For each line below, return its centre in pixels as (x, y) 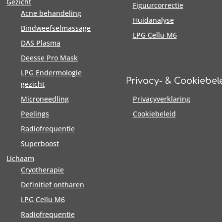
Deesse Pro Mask (49, 57)
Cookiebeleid (154, 113)
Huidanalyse (153, 20)
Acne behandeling (51, 13)
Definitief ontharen (52, 184)
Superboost (40, 143)
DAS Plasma (40, 43)
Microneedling (45, 99)
